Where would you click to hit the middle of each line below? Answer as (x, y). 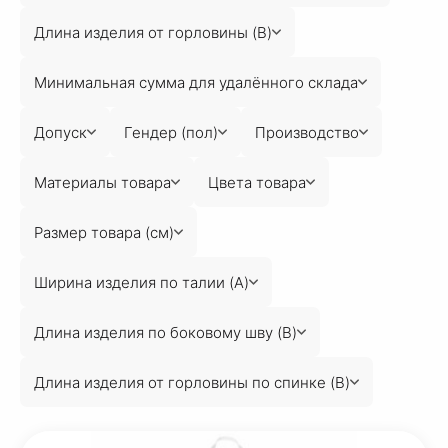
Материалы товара (102, 182)
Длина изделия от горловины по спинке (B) (192, 382)
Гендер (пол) (171, 132)
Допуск (60, 132)
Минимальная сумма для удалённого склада (196, 82)
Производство (307, 132)
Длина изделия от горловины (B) (153, 32)
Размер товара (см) (104, 232)
